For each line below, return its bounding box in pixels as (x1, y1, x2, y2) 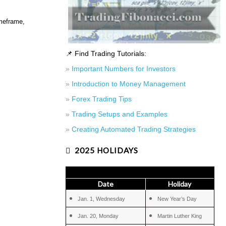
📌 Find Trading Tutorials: (65, 49, 146, 58)
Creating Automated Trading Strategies (71, 125, 196, 133)
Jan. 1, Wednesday (78, 195, 126, 202)
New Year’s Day (157, 195, 197, 202)
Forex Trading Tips (71, 94, 132, 103)
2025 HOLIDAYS (74, 145, 138, 155)
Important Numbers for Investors (71, 64, 176, 73)
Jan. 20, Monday (78, 212, 119, 219)
